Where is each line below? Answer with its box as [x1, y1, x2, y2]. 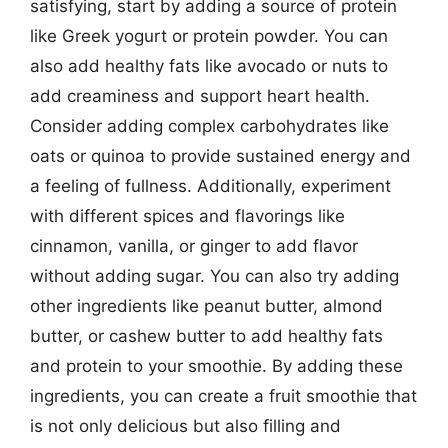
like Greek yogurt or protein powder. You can [30, 26, 388, 46]
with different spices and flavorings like [30, 206, 345, 226]
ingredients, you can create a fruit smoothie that [30, 386, 417, 406]
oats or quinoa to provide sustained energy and [30, 146, 411, 166]
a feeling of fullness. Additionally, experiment [30, 176, 391, 196]
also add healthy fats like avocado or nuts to [30, 56, 388, 76]
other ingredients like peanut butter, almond [30, 296, 383, 316]
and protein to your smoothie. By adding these [30, 356, 403, 376]
